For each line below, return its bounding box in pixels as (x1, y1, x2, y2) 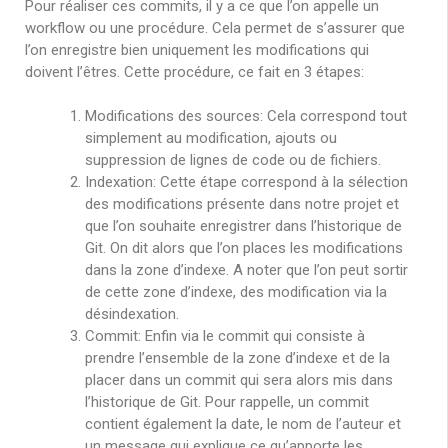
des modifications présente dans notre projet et (85, 195, 399, 214)
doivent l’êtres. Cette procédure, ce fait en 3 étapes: (25, 62, 364, 81)
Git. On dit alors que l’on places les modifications (85, 239, 403, 258)
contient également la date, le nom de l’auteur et (85, 415, 401, 434)
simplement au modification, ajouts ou (85, 129, 337, 148)
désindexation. (85, 305, 179, 324)
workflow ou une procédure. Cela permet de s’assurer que (25, 18, 405, 37)
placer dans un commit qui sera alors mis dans (85, 371, 393, 390)
